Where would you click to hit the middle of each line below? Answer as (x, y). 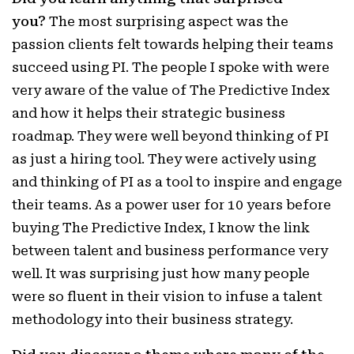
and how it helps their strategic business (149, 113)
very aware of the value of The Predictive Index (171, 90)
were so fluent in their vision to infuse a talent (167, 296)
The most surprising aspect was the (167, 21)
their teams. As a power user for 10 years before (171, 205)
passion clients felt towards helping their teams (173, 44)
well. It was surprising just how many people (161, 273)
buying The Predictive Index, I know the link (161, 228)
